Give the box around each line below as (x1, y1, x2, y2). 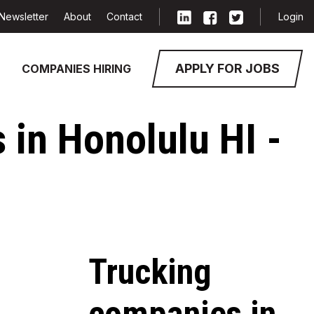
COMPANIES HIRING (22, 61, 131, 76)
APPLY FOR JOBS (175, 61, 280, 76)
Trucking (88, 252, 212, 292)
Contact (107, 11, 142, 22)
